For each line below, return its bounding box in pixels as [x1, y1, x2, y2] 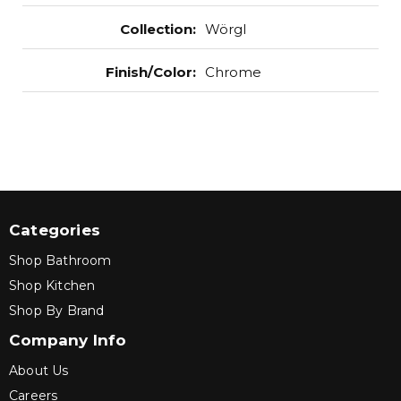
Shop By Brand [9, 303, 105, 319]
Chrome [205, 64, 261, 81]
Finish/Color [106, 64, 192, 81]
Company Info [9, 331, 127, 349]
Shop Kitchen [9, 277, 96, 294]
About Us [9, 363, 69, 379]
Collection [120, 21, 192, 38]
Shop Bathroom [9, 252, 112, 269]
